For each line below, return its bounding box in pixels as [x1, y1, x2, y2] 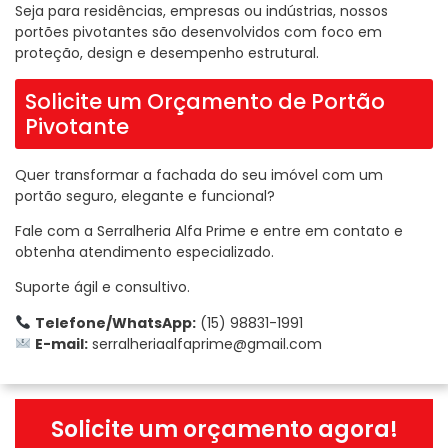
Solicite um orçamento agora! [50, 414, 398, 446]
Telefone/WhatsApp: [34, 312, 196, 333]
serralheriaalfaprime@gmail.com [91, 333, 322, 354]
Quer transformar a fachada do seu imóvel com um [15, 164, 383, 185]
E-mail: [34, 333, 88, 354]
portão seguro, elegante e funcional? [15, 185, 275, 206]
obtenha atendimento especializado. [15, 242, 274, 263]
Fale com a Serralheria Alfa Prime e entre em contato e [15, 221, 403, 242]
